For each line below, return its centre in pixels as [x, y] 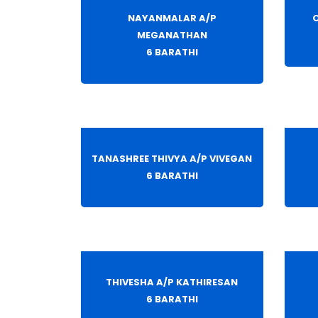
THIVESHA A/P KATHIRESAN [172, 283]
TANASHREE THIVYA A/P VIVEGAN [172, 159]
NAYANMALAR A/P [172, 18]
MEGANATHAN [172, 35]
